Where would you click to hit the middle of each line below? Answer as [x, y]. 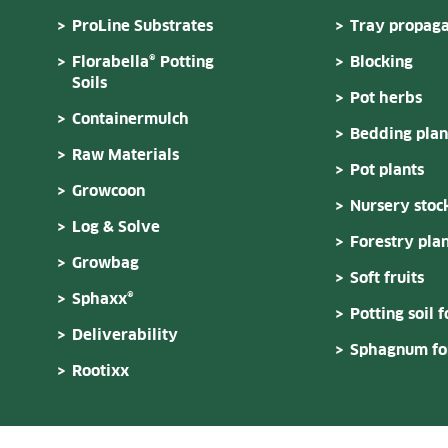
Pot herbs [386, 99]
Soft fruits [387, 279]
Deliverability [125, 336]
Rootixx [100, 372]
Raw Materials [125, 156]
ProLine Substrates [142, 27]
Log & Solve [116, 228]
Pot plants [387, 171]
